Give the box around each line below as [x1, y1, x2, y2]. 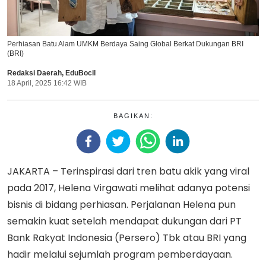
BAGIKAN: [113, 112, 153, 119]
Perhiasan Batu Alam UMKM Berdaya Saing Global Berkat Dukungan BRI [7, 39, 243, 48]
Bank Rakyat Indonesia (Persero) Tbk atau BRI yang [7, 230, 246, 245]
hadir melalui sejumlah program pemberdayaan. [7, 247, 233, 261]
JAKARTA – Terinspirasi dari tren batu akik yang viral [7, 164, 249, 178]
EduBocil [65, 68, 96, 77]
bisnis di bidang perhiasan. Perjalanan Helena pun [7, 197, 236, 211]
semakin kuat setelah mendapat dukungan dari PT [7, 214, 242, 228]
